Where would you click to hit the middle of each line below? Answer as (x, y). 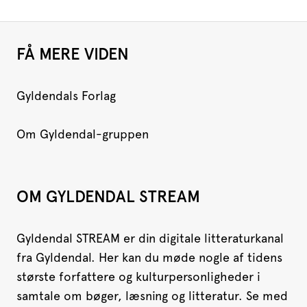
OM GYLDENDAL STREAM (108, 197)
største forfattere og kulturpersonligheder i (138, 277)
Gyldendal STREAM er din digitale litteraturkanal (150, 238)
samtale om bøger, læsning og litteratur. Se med (152, 296)
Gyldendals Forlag (66, 96)
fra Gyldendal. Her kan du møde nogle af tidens (149, 258)
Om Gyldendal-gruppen (83, 134)
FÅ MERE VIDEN (73, 54)
